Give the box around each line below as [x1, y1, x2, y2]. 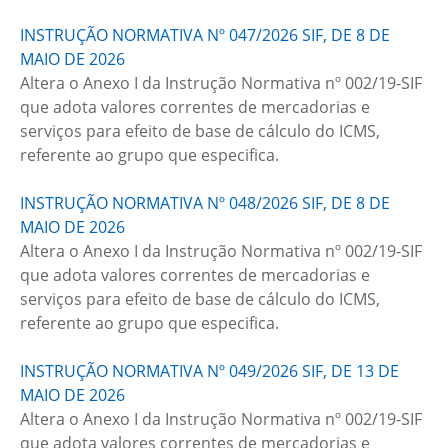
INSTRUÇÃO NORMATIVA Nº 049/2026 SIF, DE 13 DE [20, 360, 399, 382]
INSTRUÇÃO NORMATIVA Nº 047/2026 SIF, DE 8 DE [20, 24, 390, 46]
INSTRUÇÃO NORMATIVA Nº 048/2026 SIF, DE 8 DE [20, 192, 390, 214]
